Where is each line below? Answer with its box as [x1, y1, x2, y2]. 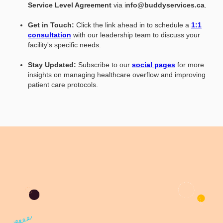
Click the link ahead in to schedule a [74, 20, 191, 29]
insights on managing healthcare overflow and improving [28, 70, 206, 79]
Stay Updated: [28, 60, 76, 69]
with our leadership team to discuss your [71, 30, 200, 39]
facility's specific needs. [28, 40, 101, 49]
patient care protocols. [28, 80, 98, 89]
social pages [132, 60, 175, 69]
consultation [28, 30, 71, 39]
